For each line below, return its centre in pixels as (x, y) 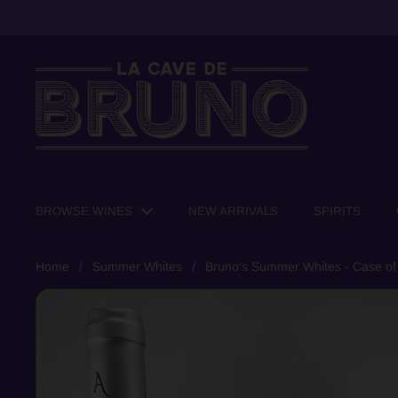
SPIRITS (337, 211)
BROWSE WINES (84, 211)
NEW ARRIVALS (233, 211)
